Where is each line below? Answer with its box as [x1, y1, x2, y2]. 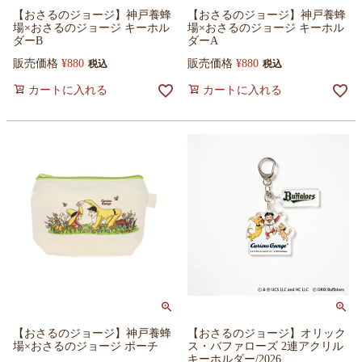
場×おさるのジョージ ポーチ [13, 339, 158, 352]
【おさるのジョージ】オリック [187, 326, 346, 339]
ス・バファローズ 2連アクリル [187, 339, 343, 352]
